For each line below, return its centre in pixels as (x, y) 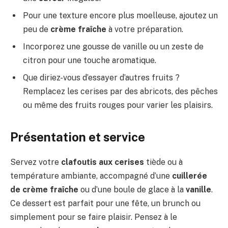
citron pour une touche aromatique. (90, 60)
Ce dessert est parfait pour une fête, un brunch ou (105, 203)
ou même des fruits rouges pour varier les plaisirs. (118, 105)
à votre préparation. (145, 29)
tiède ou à (163, 162)
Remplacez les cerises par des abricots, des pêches (120, 91)
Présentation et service (78, 137)
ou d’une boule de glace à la (132, 190)
